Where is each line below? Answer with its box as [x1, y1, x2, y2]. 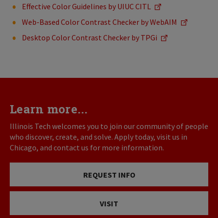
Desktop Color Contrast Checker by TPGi [22, 33, 157, 42]
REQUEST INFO [83, 169, 135, 180]
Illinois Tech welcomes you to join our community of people [10, 121, 208, 131]
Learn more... [10, 101, 88, 117]
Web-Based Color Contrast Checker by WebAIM [22, 17, 177, 27]
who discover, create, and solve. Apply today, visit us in [10, 132, 187, 142]
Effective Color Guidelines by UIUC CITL [22, 1, 151, 11]
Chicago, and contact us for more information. [10, 143, 164, 152]
